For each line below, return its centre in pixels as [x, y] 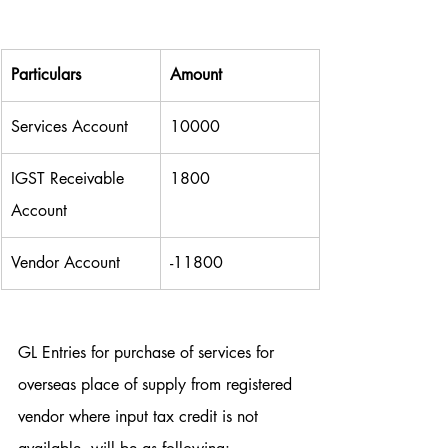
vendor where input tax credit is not [140, 417]
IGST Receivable [70, 179]
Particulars [46, 75]
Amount [196, 75]
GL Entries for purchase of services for [148, 353]
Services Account [69, 127]
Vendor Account [65, 263]
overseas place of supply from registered [157, 385]
